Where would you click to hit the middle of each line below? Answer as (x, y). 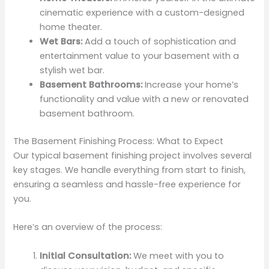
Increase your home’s (191, 85)
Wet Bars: (61, 42)
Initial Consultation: (86, 255)
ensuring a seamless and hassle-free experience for (127, 185)
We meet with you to (178, 255)
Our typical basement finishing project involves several (133, 156)
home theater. (71, 27)
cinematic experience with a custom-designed (142, 13)
